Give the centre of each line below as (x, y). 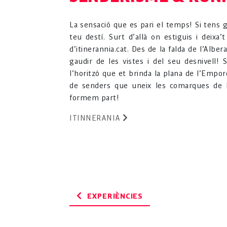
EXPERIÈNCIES (115, 197)
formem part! (94, 98)
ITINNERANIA (96, 119)
